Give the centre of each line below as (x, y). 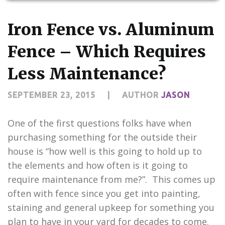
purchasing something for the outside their (102, 137)
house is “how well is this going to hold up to (105, 151)
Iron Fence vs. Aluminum (111, 29)
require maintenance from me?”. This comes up (111, 179)
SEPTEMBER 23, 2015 (51, 95)
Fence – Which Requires (107, 51)
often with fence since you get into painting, (104, 193)
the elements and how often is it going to (98, 165)
